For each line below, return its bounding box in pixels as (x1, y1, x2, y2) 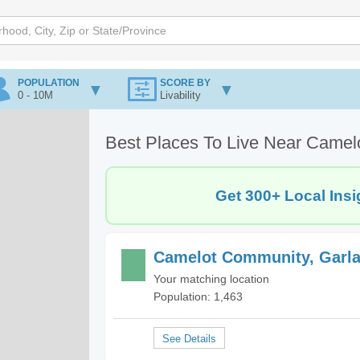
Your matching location (153, 272, 269, 285)
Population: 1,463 (153, 290, 243, 303)
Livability (160, 89, 201, 101)
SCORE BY (160, 77, 211, 88)
